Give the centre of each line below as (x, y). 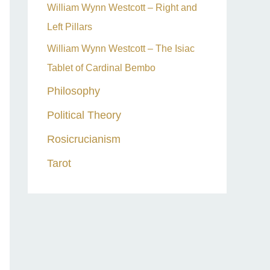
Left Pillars (70, 27)
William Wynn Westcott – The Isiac (121, 49)
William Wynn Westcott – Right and (122, 8)
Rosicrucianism (84, 139)
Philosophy (74, 91)
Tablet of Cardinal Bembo (101, 68)
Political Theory (84, 115)
